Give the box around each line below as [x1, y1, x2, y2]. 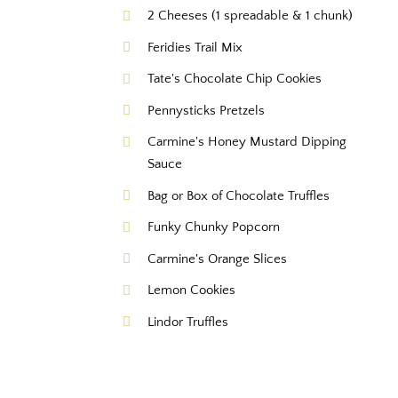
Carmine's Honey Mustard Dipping [147, 134, 347, 150]
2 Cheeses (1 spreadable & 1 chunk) [147, 8, 354, 24]
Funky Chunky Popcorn [147, 219, 281, 235]
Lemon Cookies [147, 283, 236, 298]
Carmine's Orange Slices [147, 251, 288, 267]
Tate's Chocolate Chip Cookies [147, 71, 322, 87]
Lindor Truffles [147, 314, 229, 330]
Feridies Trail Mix [147, 39, 243, 55]
